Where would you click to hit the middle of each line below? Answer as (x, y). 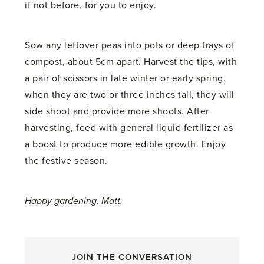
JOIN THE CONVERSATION (132, 257)
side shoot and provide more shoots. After (117, 111)
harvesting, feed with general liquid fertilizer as (129, 128)
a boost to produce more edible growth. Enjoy (126, 144)
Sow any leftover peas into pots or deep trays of (130, 45)
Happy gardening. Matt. (74, 201)
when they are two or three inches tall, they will (130, 95)
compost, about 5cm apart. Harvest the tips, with (131, 62)
